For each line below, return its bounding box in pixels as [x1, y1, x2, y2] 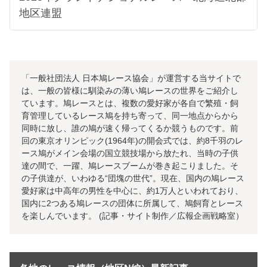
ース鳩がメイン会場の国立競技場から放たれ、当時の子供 [21, 148, 238, 158]
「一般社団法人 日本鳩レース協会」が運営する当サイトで [21, 73, 241, 83]
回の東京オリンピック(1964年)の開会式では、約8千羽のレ [21, 135, 243, 145]
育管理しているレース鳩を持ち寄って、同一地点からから [21, 110, 238, 120]
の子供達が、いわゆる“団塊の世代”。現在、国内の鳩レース [21, 173, 244, 183]
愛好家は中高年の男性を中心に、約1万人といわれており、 [21, 185, 243, 195]
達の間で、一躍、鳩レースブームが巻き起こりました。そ [21, 160, 238, 170]
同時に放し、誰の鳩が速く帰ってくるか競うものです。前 [21, 123, 238, 133]
